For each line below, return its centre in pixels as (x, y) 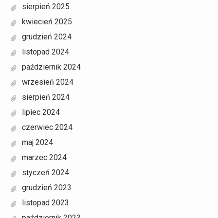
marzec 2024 (44, 158)
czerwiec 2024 (47, 127)
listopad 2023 (45, 203)
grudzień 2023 (46, 188)
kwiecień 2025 (47, 22)
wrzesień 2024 (47, 82)
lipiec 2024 (41, 112)
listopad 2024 (45, 52)
